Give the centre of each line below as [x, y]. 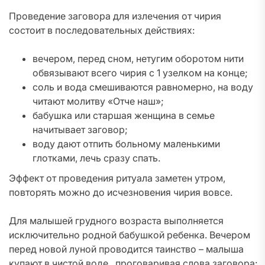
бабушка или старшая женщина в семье [124, 115]
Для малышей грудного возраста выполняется [116, 221]
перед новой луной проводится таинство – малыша [126, 249]
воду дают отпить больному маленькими [126, 144]
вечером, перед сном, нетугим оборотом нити [138, 59]
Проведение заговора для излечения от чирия [115, 16]
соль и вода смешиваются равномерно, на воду [143, 87]
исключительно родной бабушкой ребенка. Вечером [130, 235]
